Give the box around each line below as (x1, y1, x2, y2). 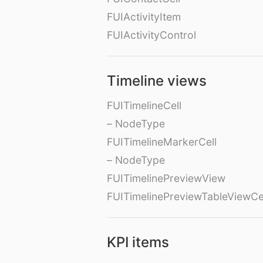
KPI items (107, 234, 169, 251)
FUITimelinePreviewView (107, 172, 225, 185)
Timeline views (107, 72, 207, 90)
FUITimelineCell (107, 99, 181, 112)
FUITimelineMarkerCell (107, 136, 217, 149)
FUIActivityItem (107, 11, 181, 23)
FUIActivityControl (107, 29, 196, 42)
